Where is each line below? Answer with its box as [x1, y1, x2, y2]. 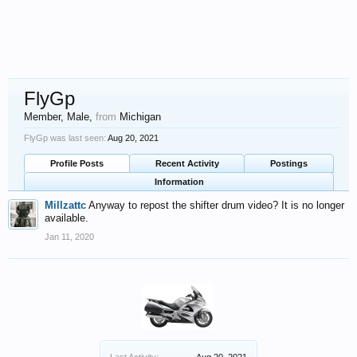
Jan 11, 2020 [45, 232, 94, 241]
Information [154, 177, 204, 186]
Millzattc [45, 199, 86, 211]
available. [45, 212, 88, 224]
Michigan [120, 111, 161, 123]
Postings [270, 159, 308, 168]
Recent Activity [155, 159, 219, 168]
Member [24, 111, 61, 123]
